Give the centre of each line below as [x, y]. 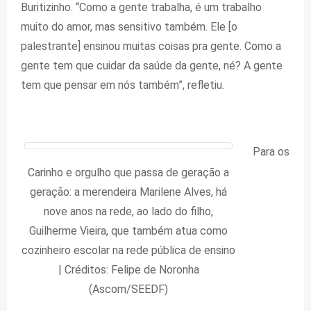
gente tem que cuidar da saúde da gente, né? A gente [152, 66]
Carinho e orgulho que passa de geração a [128, 173]
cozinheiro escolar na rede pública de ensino [128, 251]
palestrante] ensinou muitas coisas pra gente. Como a [151, 47]
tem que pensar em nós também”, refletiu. [123, 85]
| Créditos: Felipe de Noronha [128, 270]
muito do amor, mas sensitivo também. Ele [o [129, 27]
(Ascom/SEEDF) [128, 289]
